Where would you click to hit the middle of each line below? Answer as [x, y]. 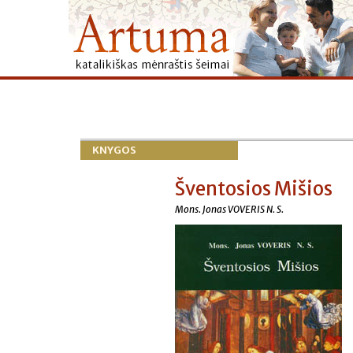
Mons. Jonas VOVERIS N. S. [229, 209]
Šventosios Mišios [254, 189]
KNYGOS [114, 150]
